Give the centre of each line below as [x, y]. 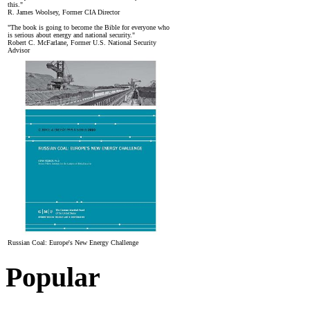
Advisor [19, 50]
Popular [53, 277]
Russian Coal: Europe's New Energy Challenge [73, 242]
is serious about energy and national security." [71, 35]
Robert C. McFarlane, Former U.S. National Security [82, 42]
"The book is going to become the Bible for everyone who [89, 27]
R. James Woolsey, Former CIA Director [64, 12]
